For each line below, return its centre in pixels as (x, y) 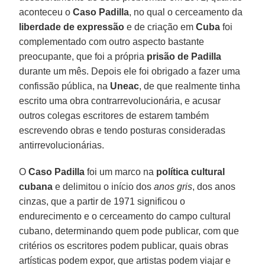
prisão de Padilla (184, 56)
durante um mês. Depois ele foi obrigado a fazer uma (130, 71)
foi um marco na (119, 172)
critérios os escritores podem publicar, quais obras (124, 245)
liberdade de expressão (72, 27)
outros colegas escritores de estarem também (114, 115)
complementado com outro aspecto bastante (112, 41)
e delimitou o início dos (104, 186)
